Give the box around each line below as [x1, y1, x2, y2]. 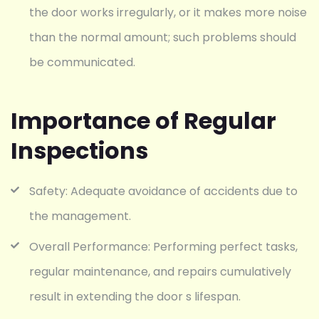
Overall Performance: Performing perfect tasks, [29, 238, 298, 255]
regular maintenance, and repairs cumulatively [29, 263, 291, 280]
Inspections [11, 134, 148, 167]
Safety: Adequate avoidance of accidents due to [29, 182, 298, 199]
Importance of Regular [11, 104, 276, 137]
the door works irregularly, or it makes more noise [29, 4, 307, 21]
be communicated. [29, 53, 135, 70]
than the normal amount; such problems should [29, 28, 296, 46]
